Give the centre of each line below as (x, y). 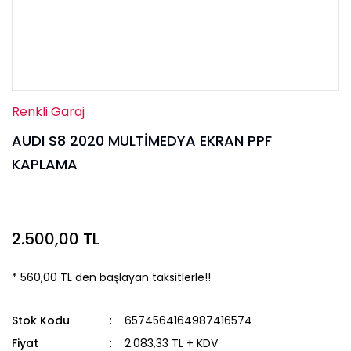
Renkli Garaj (48, 112)
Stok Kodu (41, 320)
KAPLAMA (45, 164)
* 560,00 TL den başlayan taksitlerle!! (111, 277)
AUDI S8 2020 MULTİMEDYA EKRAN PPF (142, 141)
